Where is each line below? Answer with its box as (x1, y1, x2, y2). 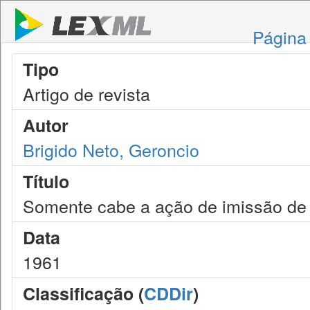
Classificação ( (23, 281, 144, 306)
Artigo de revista (23, 81, 150, 106)
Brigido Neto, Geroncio (23, 137, 199, 162)
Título (23, 169, 69, 194)
